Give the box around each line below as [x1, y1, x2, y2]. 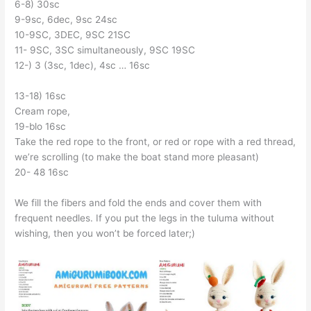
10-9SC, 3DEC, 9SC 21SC [15, 29, 131, 41]
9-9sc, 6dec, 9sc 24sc [15, 14, 118, 26]
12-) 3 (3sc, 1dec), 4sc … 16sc [15, 60, 151, 72]
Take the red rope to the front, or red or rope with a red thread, [15, 135, 296, 147]
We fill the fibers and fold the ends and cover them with [15, 196, 262, 208]
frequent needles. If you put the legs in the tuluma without [15, 212, 275, 224]
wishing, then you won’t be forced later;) [15, 227, 196, 239]
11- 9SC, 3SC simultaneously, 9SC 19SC [15, 44, 196, 56]
